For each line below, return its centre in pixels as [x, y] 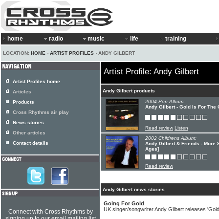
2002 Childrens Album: [171, 138]
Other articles [29, 133]
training [176, 39]
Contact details [31, 143]
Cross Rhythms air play [41, 112]
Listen [181, 128]
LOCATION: [17, 53]
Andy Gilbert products [129, 91]
